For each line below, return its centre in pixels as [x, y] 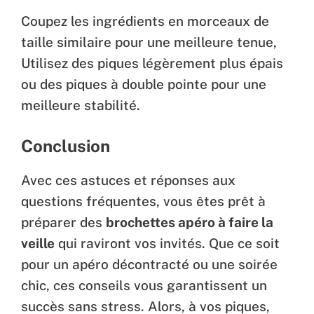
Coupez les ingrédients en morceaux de [145, 21]
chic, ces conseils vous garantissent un [144, 285]
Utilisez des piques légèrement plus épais [152, 63]
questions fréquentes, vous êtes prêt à [143, 201]
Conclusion [66, 145]
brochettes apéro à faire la [190, 222]
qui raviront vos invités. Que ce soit [167, 243]
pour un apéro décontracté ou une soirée [149, 264]
